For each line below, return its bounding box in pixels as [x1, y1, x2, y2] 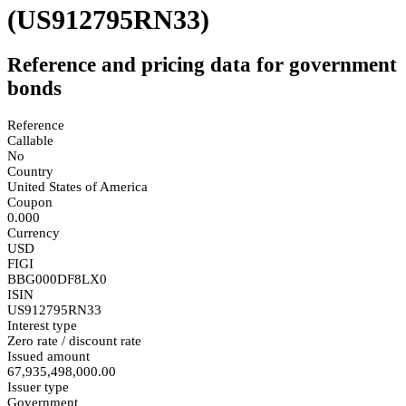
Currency [7, 225, 60, 240]
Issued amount [7, 348, 90, 363]
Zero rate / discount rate [7, 333, 141, 348]
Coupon [7, 194, 53, 209]
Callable [7, 132, 53, 148]
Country [7, 163, 53, 179]
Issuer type [7, 379, 69, 394]
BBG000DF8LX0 [7, 271, 107, 286]
